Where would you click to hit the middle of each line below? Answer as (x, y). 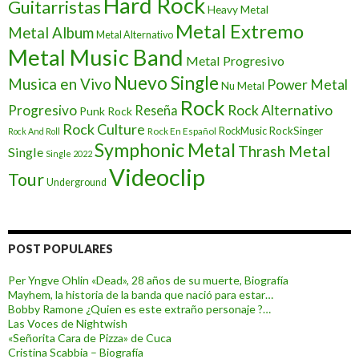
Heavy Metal (238, 10)
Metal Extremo (240, 31)
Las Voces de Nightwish (68, 324)
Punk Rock (106, 111)
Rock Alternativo (280, 111)
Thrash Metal (284, 151)
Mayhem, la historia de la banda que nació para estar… (141, 295)
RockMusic (243, 131)
